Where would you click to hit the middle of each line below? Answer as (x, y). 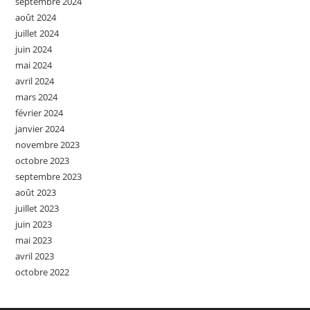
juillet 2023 (37, 209)
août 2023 (36, 193)
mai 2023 (34, 240)
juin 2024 (34, 49)
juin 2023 (34, 225)
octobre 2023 (43, 161)
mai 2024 (34, 65)
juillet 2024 (37, 34)
